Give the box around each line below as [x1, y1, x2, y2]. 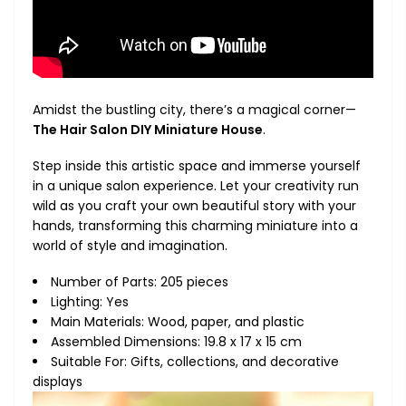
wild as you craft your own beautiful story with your [33, 196, 356, 215]
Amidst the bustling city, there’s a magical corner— [33, 100, 356, 119]
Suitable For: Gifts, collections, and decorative [51, 353, 339, 372]
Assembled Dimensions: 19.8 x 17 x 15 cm [51, 333, 302, 352]
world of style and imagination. [33, 236, 227, 255]
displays [33, 372, 82, 391]
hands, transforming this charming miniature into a [33, 216, 358, 235]
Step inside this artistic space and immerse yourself [33, 156, 361, 175]
